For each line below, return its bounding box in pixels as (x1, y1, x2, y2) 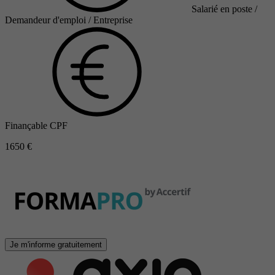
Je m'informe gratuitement (10, 240, 102, 250)
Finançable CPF (5, 120, 68, 131)
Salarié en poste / (192, 4, 257, 15)
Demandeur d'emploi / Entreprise (5, 15, 133, 26)
